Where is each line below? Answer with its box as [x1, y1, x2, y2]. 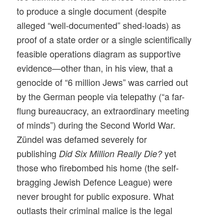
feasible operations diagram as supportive [17, 47, 181, 60]
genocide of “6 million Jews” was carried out [17, 76, 189, 89]
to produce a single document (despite [17, 4, 167, 18]
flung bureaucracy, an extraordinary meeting [17, 104, 190, 117]
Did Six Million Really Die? [59, 147, 163, 160]
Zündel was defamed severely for [17, 133, 147, 146]
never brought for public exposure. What [17, 190, 174, 203]
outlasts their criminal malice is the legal [17, 204, 173, 217]
